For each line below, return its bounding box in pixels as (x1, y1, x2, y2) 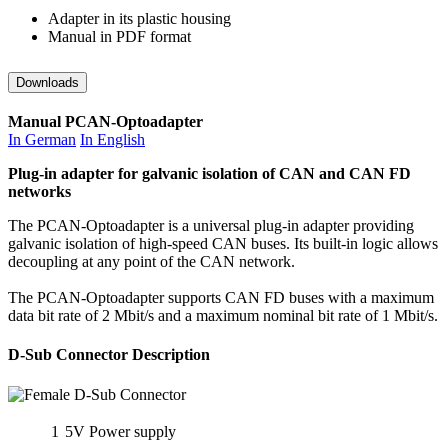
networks (8, 183, 71, 201)
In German (8, 131, 76, 149)
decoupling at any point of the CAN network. (8, 253, 295, 271)
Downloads (16, 75, 79, 91)
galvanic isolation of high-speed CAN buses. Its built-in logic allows (8, 235, 438, 253)
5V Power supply (65, 422, 176, 440)
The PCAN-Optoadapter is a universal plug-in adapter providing (8, 217, 414, 235)
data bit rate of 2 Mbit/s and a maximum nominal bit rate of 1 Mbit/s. (8, 307, 438, 325)
